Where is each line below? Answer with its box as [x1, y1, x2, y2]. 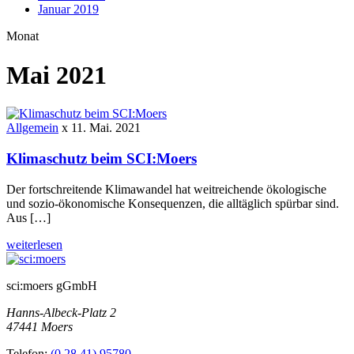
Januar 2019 [38, 2, 99, 17]
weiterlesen [6, 237, 62, 251]
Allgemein [6, 121, 58, 135]
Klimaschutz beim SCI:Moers [6, 149, 197, 167]
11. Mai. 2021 [68, 121, 141, 135]
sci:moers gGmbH [6, 278, 97, 292]
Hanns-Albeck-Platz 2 [6, 305, 116, 319]
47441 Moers [6, 319, 73, 333]
